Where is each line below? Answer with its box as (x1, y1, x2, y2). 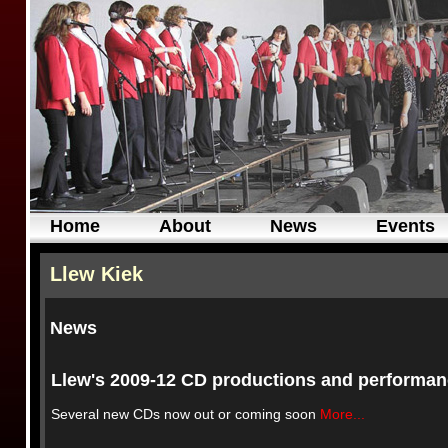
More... (320, 405, 365, 422)
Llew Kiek (50, 263, 143, 285)
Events (376, 216, 435, 236)
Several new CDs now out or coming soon (51, 405, 316, 422)
